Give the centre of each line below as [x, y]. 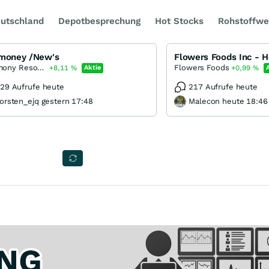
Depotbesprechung [99, 21]
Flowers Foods [202, 68]
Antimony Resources [41, 68]
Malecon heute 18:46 [228, 101]
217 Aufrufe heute [223, 87]
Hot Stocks [179, 21]
